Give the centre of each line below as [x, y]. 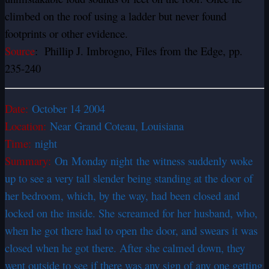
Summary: [30, 161]
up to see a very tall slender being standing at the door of [129, 178]
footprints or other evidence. [66, 34]
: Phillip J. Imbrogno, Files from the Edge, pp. [139, 51]
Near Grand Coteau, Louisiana [117, 126]
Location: [27, 126]
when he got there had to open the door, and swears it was [131, 231]
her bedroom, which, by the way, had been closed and [122, 196]
